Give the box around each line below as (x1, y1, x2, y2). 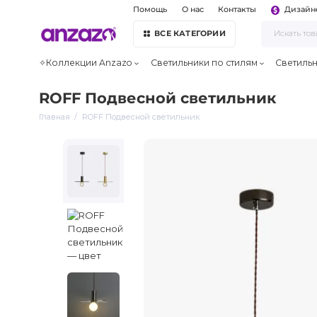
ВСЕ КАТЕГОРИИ (154, 28, 226, 38)
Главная (39, 111, 71, 122)
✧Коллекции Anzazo (39, 57, 133, 69)
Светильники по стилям (150, 57, 258, 69)
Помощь (133, 5, 168, 15)
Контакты (218, 5, 257, 15)
